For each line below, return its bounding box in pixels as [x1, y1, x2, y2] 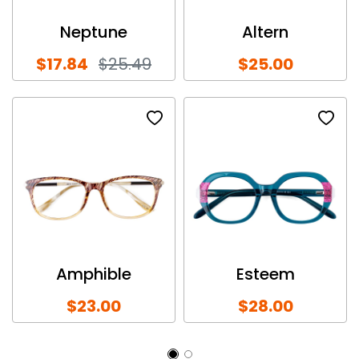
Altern [242, 20, 288, 43]
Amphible [56, 262, 131, 285]
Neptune [60, 20, 127, 43]
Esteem [236, 262, 295, 285]
